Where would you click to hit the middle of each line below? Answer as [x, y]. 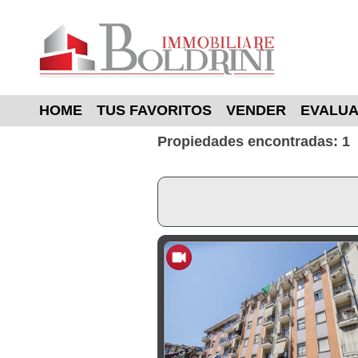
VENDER [256, 110]
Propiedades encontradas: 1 [254, 141]
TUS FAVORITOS [154, 110]
